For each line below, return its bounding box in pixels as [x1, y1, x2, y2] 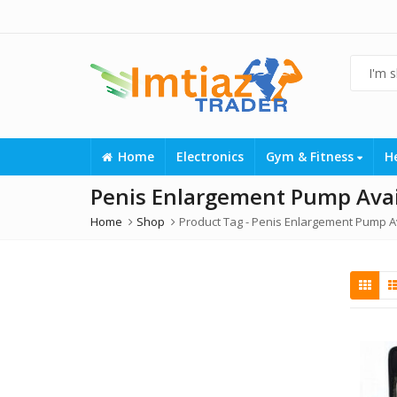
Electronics [176, 148, 244, 165]
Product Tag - [179, 214, 252, 230]
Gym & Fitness [266, 148, 357, 165]
